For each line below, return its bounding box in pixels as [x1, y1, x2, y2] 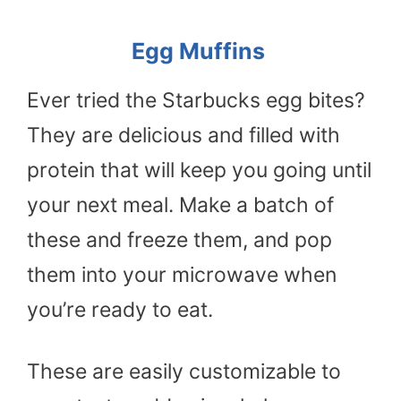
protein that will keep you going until [27, 157, 371, 183]
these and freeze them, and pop [27, 226, 332, 252]
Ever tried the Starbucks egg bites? [27, 87, 365, 113]
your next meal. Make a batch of [27, 192, 334, 218]
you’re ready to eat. [27, 296, 213, 322]
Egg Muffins [131, 37, 270, 64]
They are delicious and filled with [27, 122, 340, 148]
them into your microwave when [27, 261, 337, 287]
